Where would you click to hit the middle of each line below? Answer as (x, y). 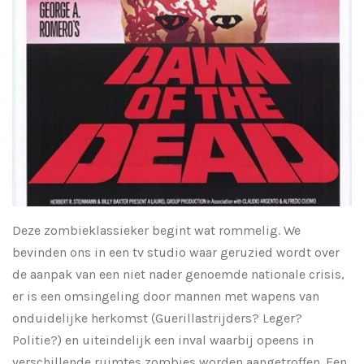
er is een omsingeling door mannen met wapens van (166, 296)
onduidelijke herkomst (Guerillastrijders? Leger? (157, 318)
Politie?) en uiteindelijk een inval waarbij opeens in (163, 340)
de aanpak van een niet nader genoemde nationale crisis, (178, 274)
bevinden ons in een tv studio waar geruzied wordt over (176, 252)
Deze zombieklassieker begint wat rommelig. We (156, 230)
